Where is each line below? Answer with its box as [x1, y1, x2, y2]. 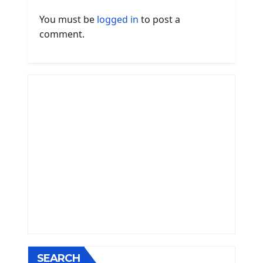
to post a [139, 12, 180, 26]
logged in [97, 12, 139, 26]
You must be [39, 12, 97, 26]
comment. [39, 27, 85, 41]
